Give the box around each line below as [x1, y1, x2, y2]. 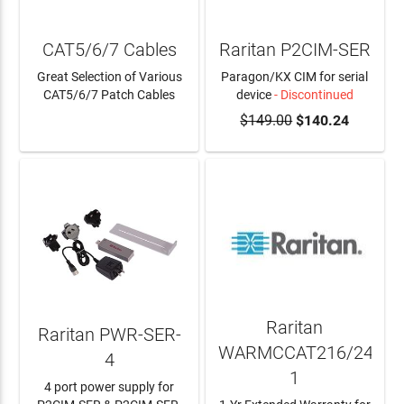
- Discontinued [271, 87, 353, 103]
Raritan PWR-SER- [37, 323, 181, 345]
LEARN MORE [65, 114, 153, 131]
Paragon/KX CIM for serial [221, 69, 369, 85]
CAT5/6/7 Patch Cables [43, 87, 176, 103]
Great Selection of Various [36, 69, 182, 85]
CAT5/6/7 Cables [41, 39, 177, 60]
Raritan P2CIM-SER [218, 39, 371, 60]
